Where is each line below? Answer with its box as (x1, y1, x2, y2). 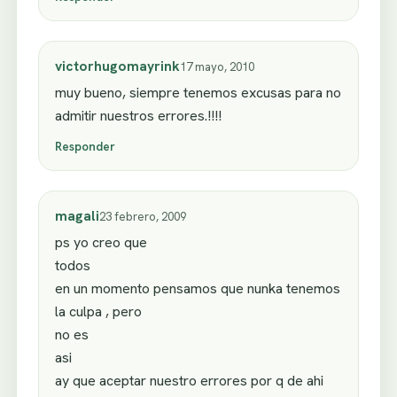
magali (55, 206, 99, 226)
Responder (55, 138, 115, 155)
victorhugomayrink (55, 56, 180, 75)
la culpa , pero (55, 302, 142, 322)
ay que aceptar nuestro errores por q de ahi (55, 371, 323, 391)
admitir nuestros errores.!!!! (55, 105, 222, 125)
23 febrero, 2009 (99, 209, 186, 225)
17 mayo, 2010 (180, 58, 254, 74)
